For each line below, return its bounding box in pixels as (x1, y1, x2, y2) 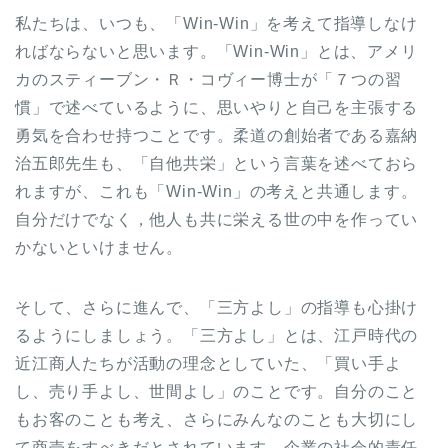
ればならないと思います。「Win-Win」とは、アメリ (15, 42, 418, 60)
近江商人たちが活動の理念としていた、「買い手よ (15, 354, 402, 372)
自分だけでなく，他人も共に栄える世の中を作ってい (15, 210, 419, 228)
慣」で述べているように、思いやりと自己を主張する (15, 98, 419, 116)
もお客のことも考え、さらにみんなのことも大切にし (15, 410, 419, 428)
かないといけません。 (15, 238, 184, 256)
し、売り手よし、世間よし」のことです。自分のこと (15, 382, 419, 400)
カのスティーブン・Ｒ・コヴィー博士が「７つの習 (15, 70, 402, 88)
